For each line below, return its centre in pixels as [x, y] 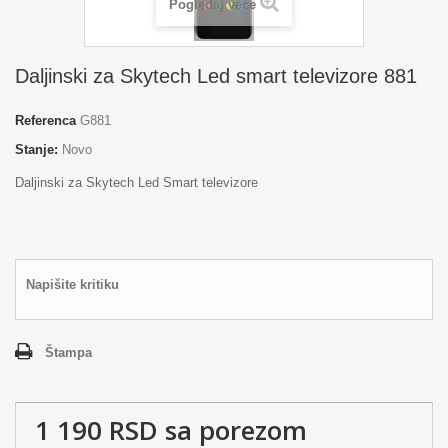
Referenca [45, 120]
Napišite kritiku [72, 284]
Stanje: [36, 149]
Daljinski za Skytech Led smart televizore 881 [216, 76]
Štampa [68, 352]
